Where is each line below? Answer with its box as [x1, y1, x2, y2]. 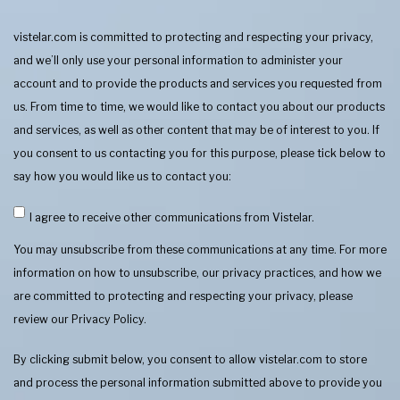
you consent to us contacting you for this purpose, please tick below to [13, 146, 386, 161]
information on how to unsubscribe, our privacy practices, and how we [13, 265, 381, 279]
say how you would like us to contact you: [13, 170, 231, 184]
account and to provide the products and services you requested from [13, 77, 382, 91]
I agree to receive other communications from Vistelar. [29, 210, 314, 224]
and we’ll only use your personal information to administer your [13, 54, 343, 68]
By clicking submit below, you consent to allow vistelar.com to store [13, 353, 367, 367]
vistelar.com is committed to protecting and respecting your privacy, [13, 30, 373, 45]
